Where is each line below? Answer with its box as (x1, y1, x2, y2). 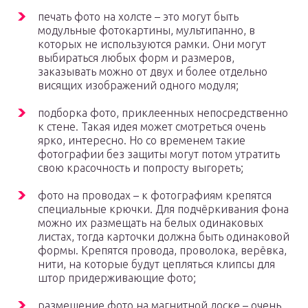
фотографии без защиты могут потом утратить (38, 148, 280, 161)
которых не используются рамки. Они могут (38, 38, 266, 51)
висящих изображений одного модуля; (38, 79, 239, 92)
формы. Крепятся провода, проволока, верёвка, (38, 244, 287, 257)
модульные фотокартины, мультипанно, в (38, 24, 255, 37)
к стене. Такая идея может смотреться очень (38, 120, 265, 133)
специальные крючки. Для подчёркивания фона (38, 203, 289, 216)
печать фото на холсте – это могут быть (38, 10, 239, 23)
